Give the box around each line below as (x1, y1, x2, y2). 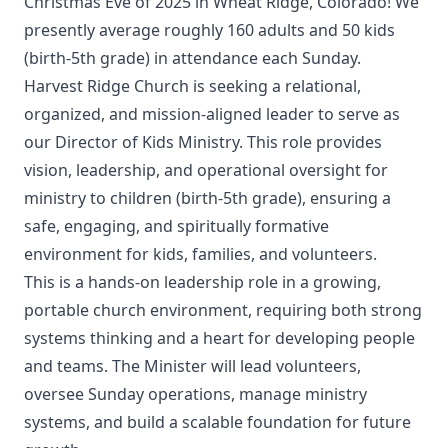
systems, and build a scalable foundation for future (24, 411, 411, 433)
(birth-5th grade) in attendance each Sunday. (24, 47, 361, 69)
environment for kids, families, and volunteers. (24, 243, 377, 265)
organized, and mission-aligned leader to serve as (24, 103, 400, 125)
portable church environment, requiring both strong (24, 299, 422, 321)
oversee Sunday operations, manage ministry (24, 383, 367, 405)
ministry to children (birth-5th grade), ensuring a (24, 187, 391, 209)
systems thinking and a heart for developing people (24, 327, 415, 349)
